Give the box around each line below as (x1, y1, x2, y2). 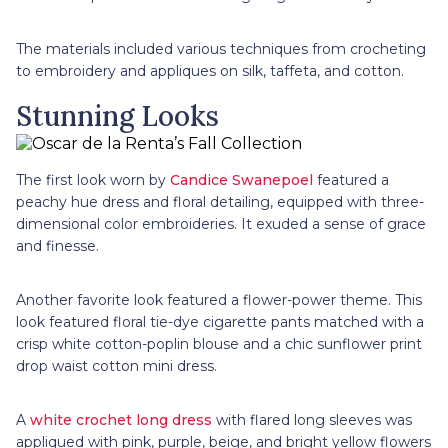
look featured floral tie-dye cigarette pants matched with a (16, 312, 424, 331)
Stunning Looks (16, 97, 219, 134)
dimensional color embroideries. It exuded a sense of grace (16, 214, 426, 233)
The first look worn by (16, 170, 170, 189)
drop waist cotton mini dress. (16, 356, 217, 375)
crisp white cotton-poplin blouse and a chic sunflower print (16, 334, 422, 353)
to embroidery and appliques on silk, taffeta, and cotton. (16, 61, 404, 80)
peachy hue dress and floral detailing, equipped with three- (16, 192, 424, 211)
